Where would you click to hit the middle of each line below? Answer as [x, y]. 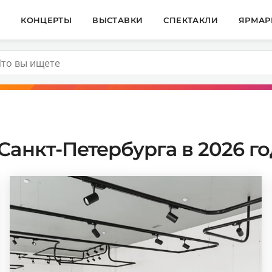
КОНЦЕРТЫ [46, 20]
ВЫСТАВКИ [118, 20]
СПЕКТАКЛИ [191, 20]
